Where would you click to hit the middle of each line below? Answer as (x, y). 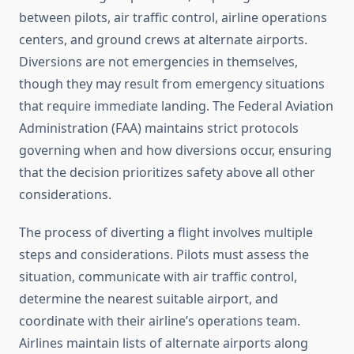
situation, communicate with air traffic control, (158, 277)
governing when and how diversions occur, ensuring (175, 151)
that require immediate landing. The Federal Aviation (176, 106)
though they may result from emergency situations (172, 84)
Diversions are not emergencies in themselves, (158, 62)
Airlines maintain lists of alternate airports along (164, 343)
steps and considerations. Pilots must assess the (164, 255)
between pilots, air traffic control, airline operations (173, 18)
